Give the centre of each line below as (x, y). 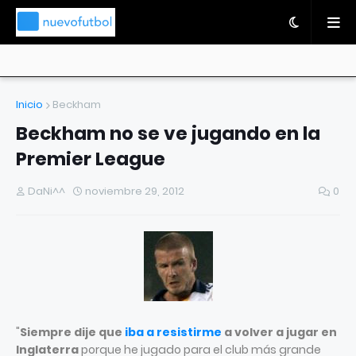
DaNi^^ (46, 191)
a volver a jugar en (279, 332)
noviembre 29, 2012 (135, 191)
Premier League (91, 159)
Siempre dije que (72, 332)
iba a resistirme (173, 332)
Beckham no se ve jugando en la (168, 133)
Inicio (29, 104)
